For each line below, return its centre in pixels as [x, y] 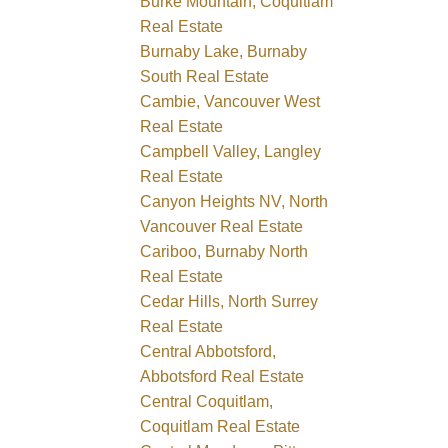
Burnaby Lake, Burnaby [224, 51]
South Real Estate [205, 76]
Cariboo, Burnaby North [224, 251]
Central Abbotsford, [208, 351]
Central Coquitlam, [207, 401]
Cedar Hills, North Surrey [229, 301]
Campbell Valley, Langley [231, 151]
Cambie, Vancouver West [230, 101]
